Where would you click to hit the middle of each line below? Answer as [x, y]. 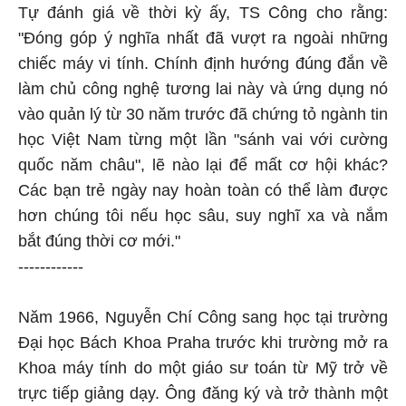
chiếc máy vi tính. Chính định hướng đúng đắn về [203, 63]
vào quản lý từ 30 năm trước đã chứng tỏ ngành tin [203, 114]
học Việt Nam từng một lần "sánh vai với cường [203, 140]
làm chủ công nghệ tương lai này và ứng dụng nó [203, 89]
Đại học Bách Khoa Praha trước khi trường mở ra [203, 343]
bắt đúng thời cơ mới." [99, 241]
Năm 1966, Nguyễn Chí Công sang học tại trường [203, 317]
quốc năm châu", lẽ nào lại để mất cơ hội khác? [203, 165]
